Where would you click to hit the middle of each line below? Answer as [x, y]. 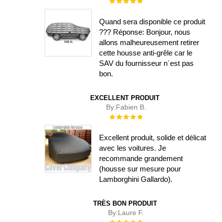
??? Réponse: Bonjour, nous [145, 32]
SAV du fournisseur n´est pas [147, 63]
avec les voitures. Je [133, 148]
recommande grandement [141, 159]
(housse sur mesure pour [140, 169]
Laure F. [131, 213]
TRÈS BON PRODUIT [125, 204]
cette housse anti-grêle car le [146, 53]
